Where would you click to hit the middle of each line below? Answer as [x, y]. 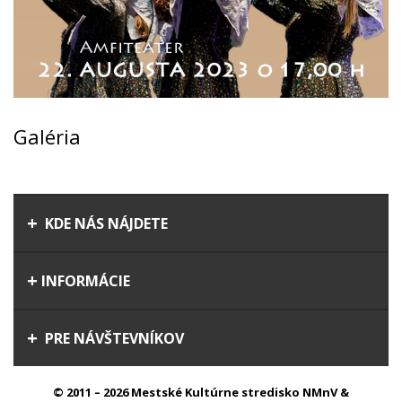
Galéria [47, 136]
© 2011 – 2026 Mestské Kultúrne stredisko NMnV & [201, 392]
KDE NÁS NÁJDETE [105, 223]
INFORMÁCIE [86, 280]
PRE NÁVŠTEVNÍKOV [113, 338]
